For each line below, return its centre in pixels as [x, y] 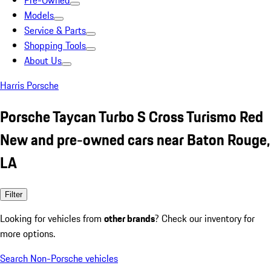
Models [39, 15]
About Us [43, 60]
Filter [14, 194]
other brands [129, 218]
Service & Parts [55, 30]
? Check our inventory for [205, 218]
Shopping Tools [55, 45]
